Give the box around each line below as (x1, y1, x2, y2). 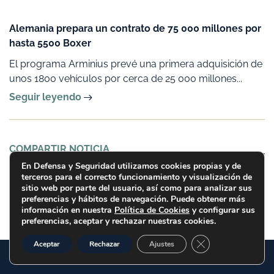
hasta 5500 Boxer (9, 37, 91, 49)
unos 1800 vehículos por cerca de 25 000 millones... (9, 72, 242, 84)
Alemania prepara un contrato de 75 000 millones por (9, 22, 261, 34)
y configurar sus (190, 204, 255, 216)
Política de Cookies (114, 204, 190, 216)
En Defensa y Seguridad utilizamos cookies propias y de (21, 160, 241, 172)
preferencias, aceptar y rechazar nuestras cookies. (21, 215, 216, 227)
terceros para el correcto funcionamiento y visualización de (21, 171, 252, 183)
